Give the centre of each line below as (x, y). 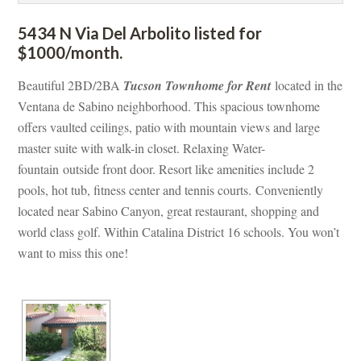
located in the (307, 85)
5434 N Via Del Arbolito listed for (140, 33)
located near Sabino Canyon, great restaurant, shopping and (169, 211)
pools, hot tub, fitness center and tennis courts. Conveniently (171, 190)
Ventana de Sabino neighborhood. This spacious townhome (169, 106)
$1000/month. (71, 53)
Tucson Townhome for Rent (197, 86)
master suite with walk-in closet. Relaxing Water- (142, 148)
